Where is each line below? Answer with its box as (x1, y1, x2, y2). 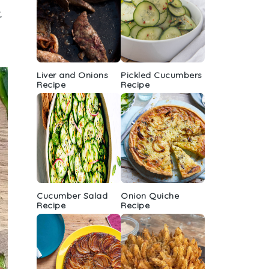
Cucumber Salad (37, 190, 107, 201)
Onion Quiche (121, 190, 179, 201)
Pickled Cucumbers (121, 70, 202, 80)
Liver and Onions (37, 70, 108, 80)
